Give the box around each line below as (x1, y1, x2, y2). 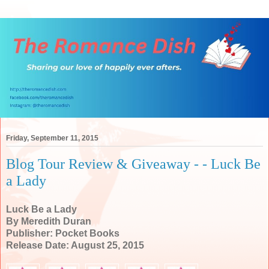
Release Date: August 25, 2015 (6, 240, 144, 250)
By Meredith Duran (6, 216, 91, 226)
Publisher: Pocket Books (6, 228, 119, 238)
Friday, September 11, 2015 (6, 134, 98, 143)
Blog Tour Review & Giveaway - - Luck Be (6, 156, 261, 172)
